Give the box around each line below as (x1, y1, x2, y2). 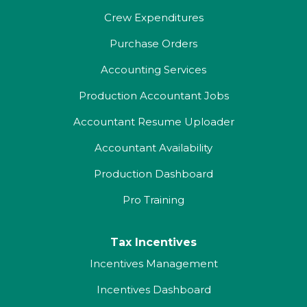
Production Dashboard (94, 167, 213, 180)
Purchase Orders (110, 37, 197, 50)
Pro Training (123, 193, 184, 206)
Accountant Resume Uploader (73, 115, 234, 128)
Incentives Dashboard (96, 283, 211, 296)
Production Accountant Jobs (78, 89, 229, 102)
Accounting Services (101, 63, 206, 76)
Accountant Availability (95, 141, 212, 154)
